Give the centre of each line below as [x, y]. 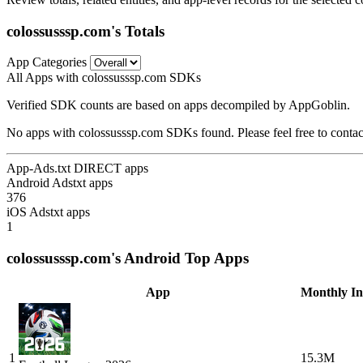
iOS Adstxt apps [48, 212]
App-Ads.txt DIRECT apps [77, 169]
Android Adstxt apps [60, 183]
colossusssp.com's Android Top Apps [128, 258]
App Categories [47, 62]
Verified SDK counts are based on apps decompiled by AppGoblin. [178, 105]
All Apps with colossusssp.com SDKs [104, 78]
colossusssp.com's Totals [85, 31]
